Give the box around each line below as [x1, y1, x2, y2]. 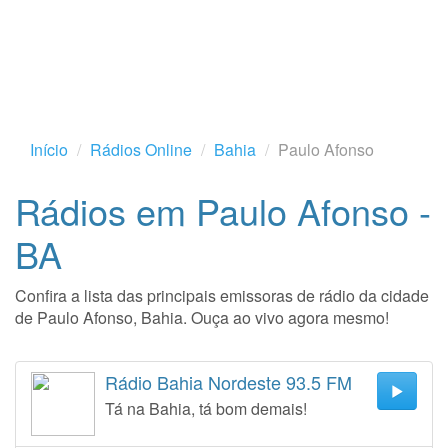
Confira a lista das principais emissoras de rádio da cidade [15, 284, 429, 307]
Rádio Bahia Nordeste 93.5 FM [105, 369, 352, 395]
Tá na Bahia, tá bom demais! [105, 397, 307, 420]
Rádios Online [90, 138, 192, 161]
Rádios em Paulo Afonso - [15, 185, 431, 236]
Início [30, 138, 68, 161]
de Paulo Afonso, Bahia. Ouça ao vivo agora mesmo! [15, 306, 389, 329]
